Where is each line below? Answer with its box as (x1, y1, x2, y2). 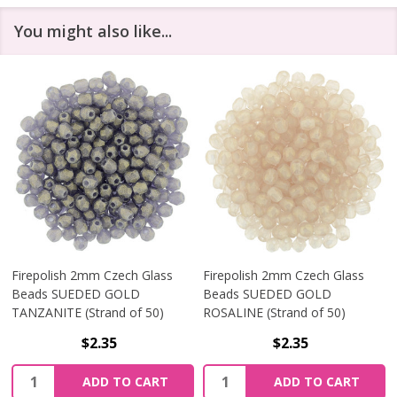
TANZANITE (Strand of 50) (12, 304, 164, 322)
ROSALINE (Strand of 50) (203, 304, 346, 322)
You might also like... (14, 20, 172, 43)
